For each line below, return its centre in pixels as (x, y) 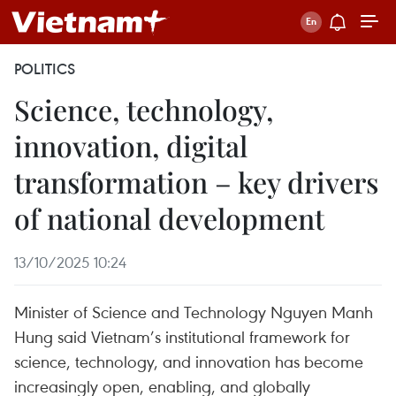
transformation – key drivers (196, 182)
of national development (169, 218)
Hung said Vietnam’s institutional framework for (182, 336)
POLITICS (45, 69)
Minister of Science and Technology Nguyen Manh (194, 312)
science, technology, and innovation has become (189, 361)
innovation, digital (131, 145)
